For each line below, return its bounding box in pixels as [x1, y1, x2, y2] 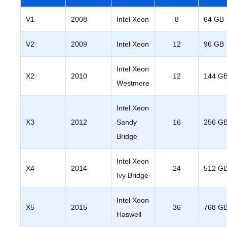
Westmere [117, 79, 149, 87]
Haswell [117, 210, 141, 218]
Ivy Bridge [117, 171, 148, 179]
